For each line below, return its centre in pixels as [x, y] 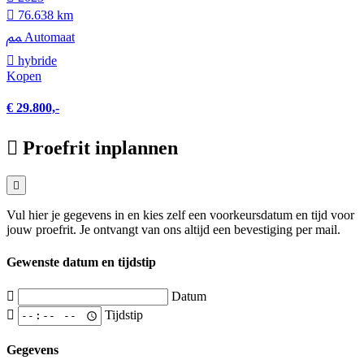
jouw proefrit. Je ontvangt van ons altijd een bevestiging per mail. [173, 230]
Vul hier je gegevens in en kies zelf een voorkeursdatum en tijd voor [180, 215]
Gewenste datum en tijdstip [81, 262]
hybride [36, 61]
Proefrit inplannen [100, 147]
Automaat [48, 37]
